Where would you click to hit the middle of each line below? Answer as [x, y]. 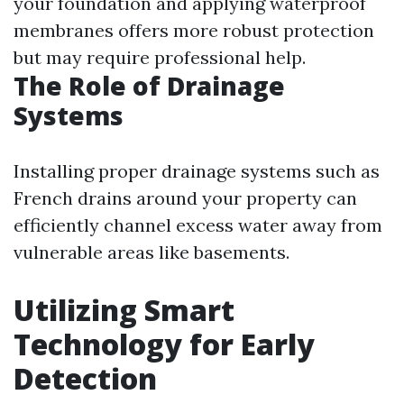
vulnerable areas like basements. [151, 252]
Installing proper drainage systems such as [197, 171]
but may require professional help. [160, 57]
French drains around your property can [185, 198]
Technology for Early [164, 344]
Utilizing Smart [124, 310]
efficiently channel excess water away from [198, 225]
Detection [85, 378]
